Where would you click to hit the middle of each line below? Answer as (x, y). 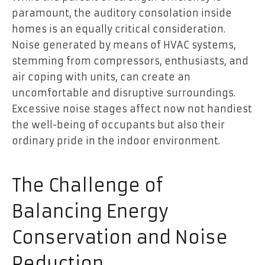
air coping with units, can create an (101, 77)
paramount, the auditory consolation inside (122, 13)
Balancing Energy (90, 212)
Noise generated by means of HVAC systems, (124, 45)
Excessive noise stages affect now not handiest (132, 109)
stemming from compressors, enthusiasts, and (130, 61)
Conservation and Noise (120, 238)
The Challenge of (88, 186)
